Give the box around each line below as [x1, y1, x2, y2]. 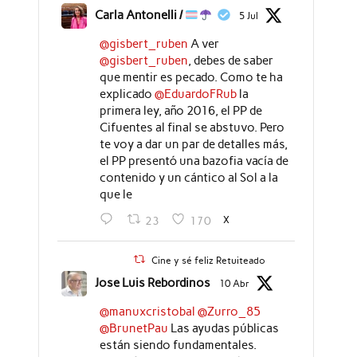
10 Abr [218, 277, 249, 289]
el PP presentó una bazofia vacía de [99, 154, 288, 169]
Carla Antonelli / [94, 8, 185, 23]
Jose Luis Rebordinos [94, 275, 210, 290]
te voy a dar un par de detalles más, [99, 137, 288, 152]
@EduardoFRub [154, 87, 237, 102]
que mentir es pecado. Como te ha [99, 70, 283, 85]
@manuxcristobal [99, 304, 195, 319]
